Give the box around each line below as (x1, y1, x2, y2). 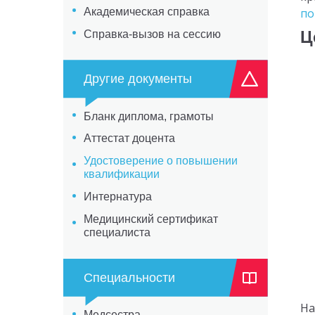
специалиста (83, 226, 150, 239)
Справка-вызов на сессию (83, 27, 221, 40)
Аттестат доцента (83, 132, 175, 145)
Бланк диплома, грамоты (83, 110, 214, 122)
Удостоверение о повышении (83, 155, 238, 167)
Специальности (83, 270, 175, 285)
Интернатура (83, 191, 152, 203)
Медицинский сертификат (83, 213, 218, 226)
